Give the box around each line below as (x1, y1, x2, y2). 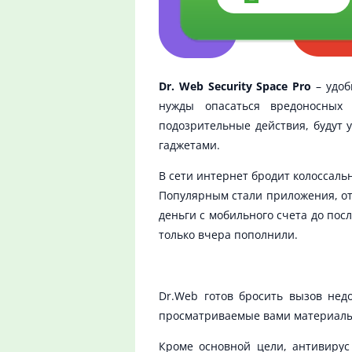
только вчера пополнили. (159, 227, 298, 243)
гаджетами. (159, 137, 220, 153)
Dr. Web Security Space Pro (159, 79, 312, 94)
